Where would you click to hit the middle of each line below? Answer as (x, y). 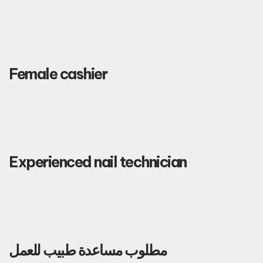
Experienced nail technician (98, 162)
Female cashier (58, 74)
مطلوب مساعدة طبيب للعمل (88, 250)
